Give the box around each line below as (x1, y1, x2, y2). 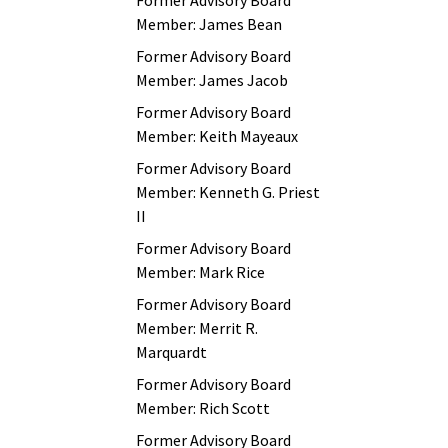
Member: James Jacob (136, 70, 288, 90)
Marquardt (136, 342, 207, 362)
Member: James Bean (136, 14, 282, 34)
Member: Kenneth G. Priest (136, 182, 320, 202)
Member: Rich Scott (136, 398, 270, 418)
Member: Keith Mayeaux (136, 126, 298, 146)
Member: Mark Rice (136, 262, 265, 282)
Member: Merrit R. (136, 318, 258, 338)
